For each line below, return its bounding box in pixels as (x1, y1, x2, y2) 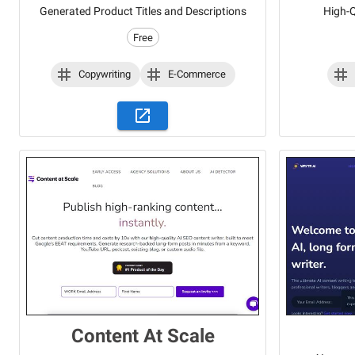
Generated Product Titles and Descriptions (39, 5, 246, 18)
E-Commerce (167, 68, 226, 81)
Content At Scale (71, 325, 215, 348)
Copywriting (78, 68, 131, 81)
